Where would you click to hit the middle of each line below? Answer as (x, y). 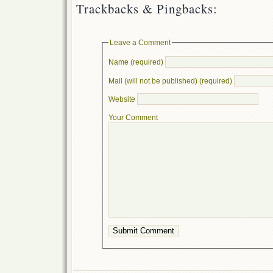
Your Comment (133, 118)
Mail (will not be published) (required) (170, 80)
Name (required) (136, 62)
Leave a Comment (140, 43)
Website (122, 99)
